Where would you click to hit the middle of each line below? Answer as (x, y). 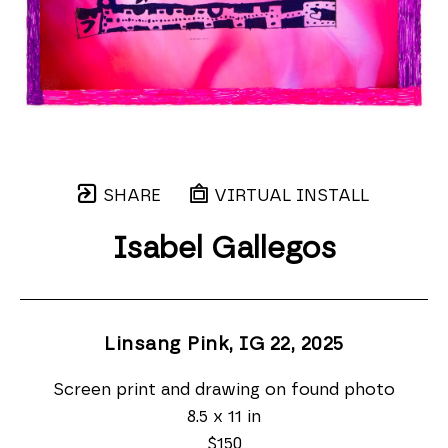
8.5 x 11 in (224, 416)
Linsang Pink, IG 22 (197, 344)
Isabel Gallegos (224, 249)
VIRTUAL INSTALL (289, 195)
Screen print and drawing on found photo (224, 389)
